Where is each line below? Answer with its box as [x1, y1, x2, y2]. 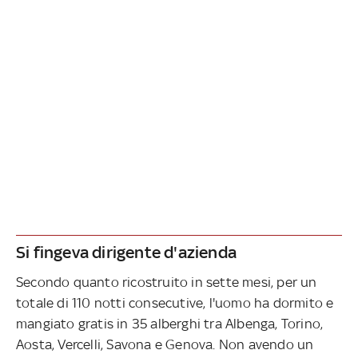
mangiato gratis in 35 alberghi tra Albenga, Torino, [16, 315, 324, 332]
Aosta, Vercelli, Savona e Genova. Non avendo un [16, 336, 314, 352]
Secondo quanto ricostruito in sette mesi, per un [16, 273, 317, 290]
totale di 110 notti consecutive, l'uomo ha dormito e [16, 294, 334, 311]
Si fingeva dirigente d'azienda [16, 241, 237, 262]
